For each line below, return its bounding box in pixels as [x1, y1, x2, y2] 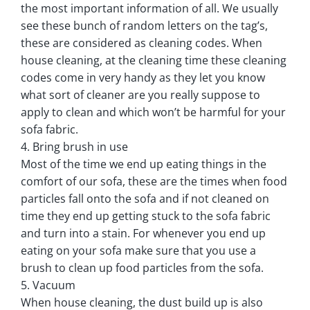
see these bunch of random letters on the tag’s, [21, 17, 268, 33]
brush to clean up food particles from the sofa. [21, 259, 266, 275]
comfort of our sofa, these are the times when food [21, 173, 287, 189]
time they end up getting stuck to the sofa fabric [21, 208, 271, 224]
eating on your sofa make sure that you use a [21, 242, 256, 258]
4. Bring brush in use [21, 138, 128, 154]
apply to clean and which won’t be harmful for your [21, 104, 286, 120]
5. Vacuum [21, 277, 78, 293]
